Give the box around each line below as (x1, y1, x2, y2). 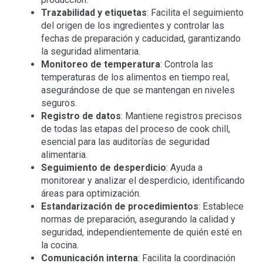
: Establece (198, 201, 244, 213)
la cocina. (41, 240, 79, 251)
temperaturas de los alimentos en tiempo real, (41, 72, 230, 83)
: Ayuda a (166, 162, 203, 174)
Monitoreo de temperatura (41, 59, 160, 70)
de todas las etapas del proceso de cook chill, (41, 123, 230, 135)
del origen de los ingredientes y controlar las (41, 20, 224, 32)
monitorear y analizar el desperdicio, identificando (41, 175, 245, 187)
